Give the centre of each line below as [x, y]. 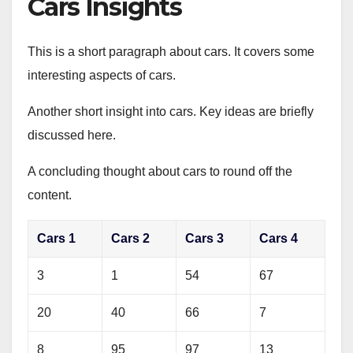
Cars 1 [57, 239]
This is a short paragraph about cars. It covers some [171, 52]
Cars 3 [205, 239]
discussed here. [72, 136]
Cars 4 [279, 239]
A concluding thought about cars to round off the [160, 172]
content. [50, 195]
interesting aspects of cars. [102, 76]
